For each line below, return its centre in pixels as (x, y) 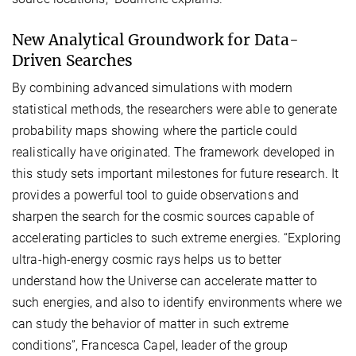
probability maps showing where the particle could (155, 130)
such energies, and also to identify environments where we (177, 302)
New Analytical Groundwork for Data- (155, 39)
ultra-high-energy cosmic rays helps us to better (147, 259)
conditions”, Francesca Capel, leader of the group (150, 345)
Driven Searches (72, 60)
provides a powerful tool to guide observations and (156, 195)
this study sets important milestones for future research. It (176, 173)
